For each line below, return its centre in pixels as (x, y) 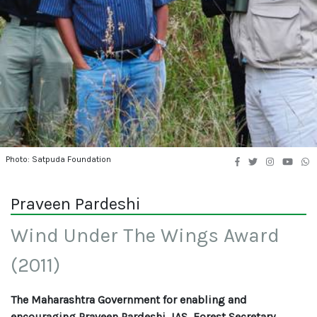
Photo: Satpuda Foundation (58, 159)
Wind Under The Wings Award (145, 235)
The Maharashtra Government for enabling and (129, 300)
